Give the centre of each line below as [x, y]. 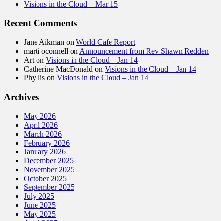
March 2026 [43, 134]
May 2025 [40, 214]
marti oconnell [46, 51]
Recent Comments [40, 23]
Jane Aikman [44, 42]
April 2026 [41, 125]
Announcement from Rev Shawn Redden [144, 51]
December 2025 [49, 160]
